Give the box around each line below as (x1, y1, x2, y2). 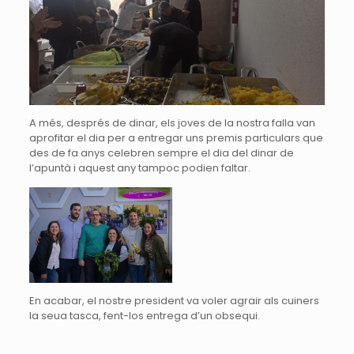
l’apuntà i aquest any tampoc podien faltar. (28, 160, 250, 176)
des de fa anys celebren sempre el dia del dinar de (28, 145, 294, 161)
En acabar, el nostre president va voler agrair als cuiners (28, 292, 319, 308)
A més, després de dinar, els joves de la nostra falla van (28, 115, 315, 131)
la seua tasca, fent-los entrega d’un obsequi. (28, 307, 260, 323)
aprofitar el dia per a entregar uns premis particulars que (28, 130, 323, 146)
